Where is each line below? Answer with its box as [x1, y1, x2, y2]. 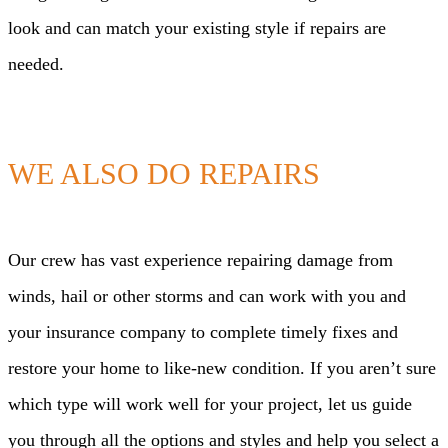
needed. [8, 54, 64, 75]
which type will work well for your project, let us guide [8, 394, 412, 415]
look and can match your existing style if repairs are [8, 18, 386, 39]
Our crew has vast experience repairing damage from [8, 250, 393, 271]
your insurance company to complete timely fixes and [8, 322, 398, 343]
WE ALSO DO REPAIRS [8, 157, 320, 191]
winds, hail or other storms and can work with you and [8, 286, 406, 307]
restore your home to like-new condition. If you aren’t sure [8, 358, 436, 379]
